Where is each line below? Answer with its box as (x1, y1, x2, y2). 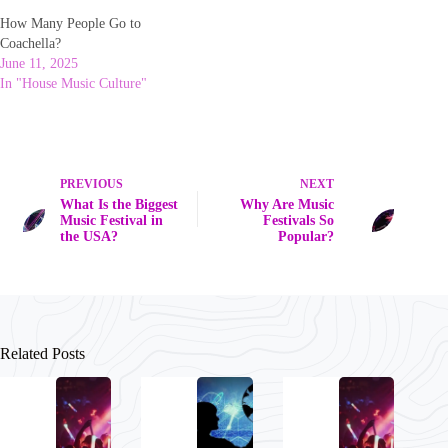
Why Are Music (240, 196, 335, 212)
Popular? (278, 228, 335, 244)
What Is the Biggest (60, 196, 178, 212)
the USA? (60, 228, 118, 244)
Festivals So (263, 212, 335, 228)
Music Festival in (60, 212, 163, 228)
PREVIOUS (60, 176, 123, 191)
